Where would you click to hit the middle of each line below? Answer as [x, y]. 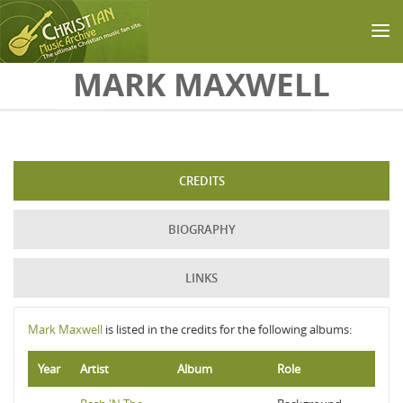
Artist [94, 369]
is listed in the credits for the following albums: [227, 329]
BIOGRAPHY [201, 229]
